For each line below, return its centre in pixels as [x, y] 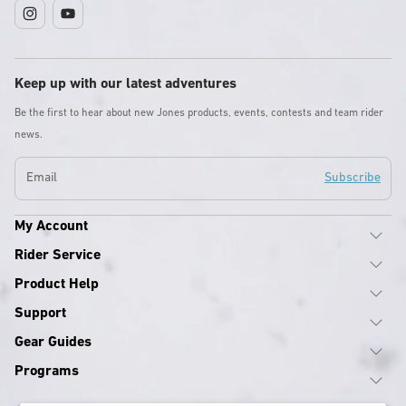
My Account [51, 227]
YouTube [77, 23]
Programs [47, 372]
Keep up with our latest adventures [126, 84]
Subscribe [353, 178]
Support [40, 314]
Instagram [45, 23]
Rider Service [58, 256]
